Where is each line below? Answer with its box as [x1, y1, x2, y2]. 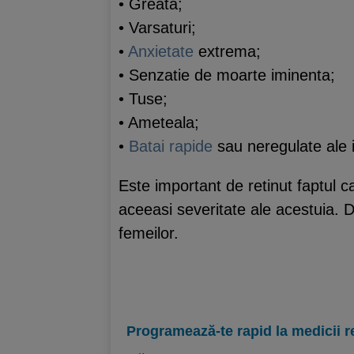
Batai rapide [129, 137, 217, 155]
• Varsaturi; [119, 18, 196, 36]
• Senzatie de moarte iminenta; [119, 66, 335, 84]
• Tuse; [119, 89, 168, 107]
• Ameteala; [119, 113, 199, 131]
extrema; [198, 42, 261, 60]
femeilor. [119, 224, 179, 242]
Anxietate [128, 42, 198, 60]
